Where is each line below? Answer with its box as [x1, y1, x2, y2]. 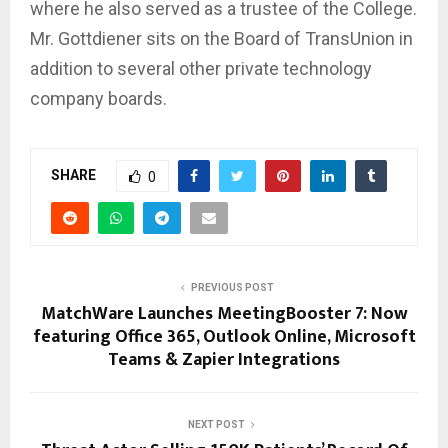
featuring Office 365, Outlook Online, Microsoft [32, 321, 416, 352]
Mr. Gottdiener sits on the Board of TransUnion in [30, 27, 413, 49]
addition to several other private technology [30, 57, 372, 79]
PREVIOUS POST [190, 281, 274, 293]
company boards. [30, 87, 167, 109]
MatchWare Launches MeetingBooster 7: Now [40, 298, 408, 329]
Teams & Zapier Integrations [108, 344, 340, 375]
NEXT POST [187, 418, 245, 430]
